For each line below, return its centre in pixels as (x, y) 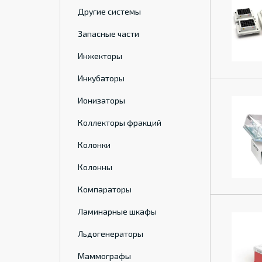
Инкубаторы (101, 78)
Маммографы (104, 256)
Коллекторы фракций (120, 123)
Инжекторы (100, 56)
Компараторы (105, 189)
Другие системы (109, 11)
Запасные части (108, 34)
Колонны (95, 167)
